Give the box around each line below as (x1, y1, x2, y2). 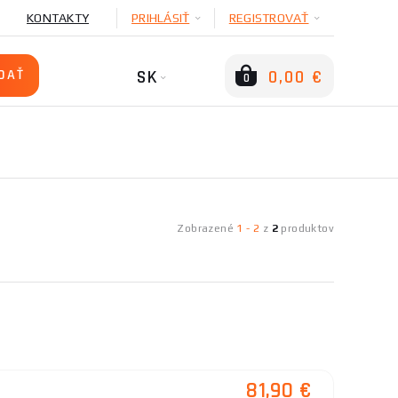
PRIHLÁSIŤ (131, 11, 190, 25)
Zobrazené (177, 222, 237, 235)
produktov (278, 222, 334, 235)
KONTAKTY (27, 11, 89, 25)
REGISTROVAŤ (228, 11, 309, 25)
